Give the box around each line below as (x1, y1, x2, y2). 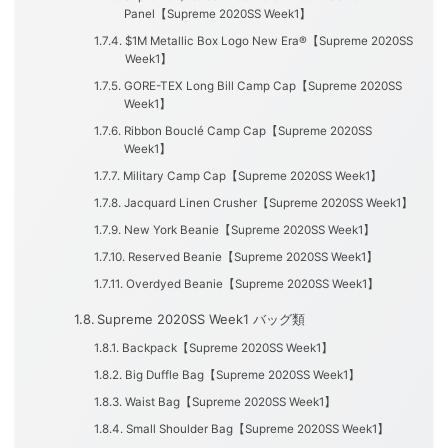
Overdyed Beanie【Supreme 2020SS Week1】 (125, 277, 379, 292)
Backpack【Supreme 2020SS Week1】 (121, 341, 333, 356)
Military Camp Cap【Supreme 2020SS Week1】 (122, 169, 382, 184)
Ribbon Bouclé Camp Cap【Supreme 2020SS (123, 124, 372, 139)
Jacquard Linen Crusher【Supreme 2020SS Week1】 (123, 196, 413, 211)
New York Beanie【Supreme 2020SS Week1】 (123, 223, 375, 238)
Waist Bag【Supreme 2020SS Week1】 (124, 395, 336, 410)
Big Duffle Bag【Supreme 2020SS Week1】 (124, 368, 360, 383)
